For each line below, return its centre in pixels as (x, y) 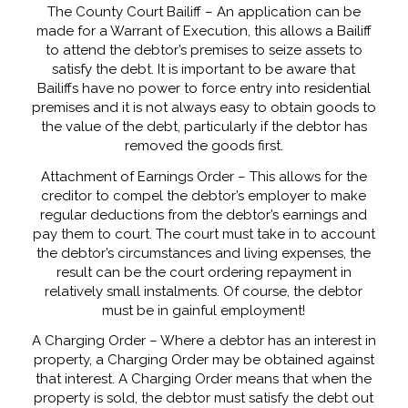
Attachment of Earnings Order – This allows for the (204, 176)
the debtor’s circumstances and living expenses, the (204, 253)
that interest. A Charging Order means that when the (204, 379)
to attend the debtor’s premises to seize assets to (204, 50)
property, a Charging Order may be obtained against (204, 360)
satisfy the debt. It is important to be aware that (204, 69)
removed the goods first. (204, 145)
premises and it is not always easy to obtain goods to (204, 107)
